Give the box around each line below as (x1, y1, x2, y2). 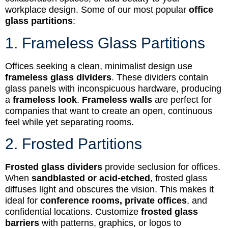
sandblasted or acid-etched (32, 173, 150, 184)
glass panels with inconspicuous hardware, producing (5, 83, 221, 94)
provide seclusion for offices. (102, 162, 220, 173)
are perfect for (152, 94, 212, 105)
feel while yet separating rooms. (5, 117, 134, 127)
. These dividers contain (111, 72, 208, 82)
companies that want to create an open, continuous (5, 105, 212, 116)
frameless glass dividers (5, 72, 111, 82)
